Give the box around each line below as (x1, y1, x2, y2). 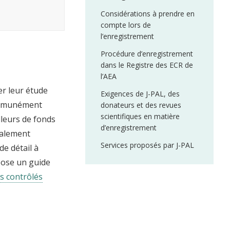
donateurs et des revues (101, 100, 181, 110)
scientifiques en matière (101, 111, 180, 121)
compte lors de (101, 20, 151, 30)
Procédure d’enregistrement (101, 49, 193, 59)
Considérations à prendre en (101, 9, 195, 18)
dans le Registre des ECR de (101, 60, 193, 70)
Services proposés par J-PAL (101, 140, 194, 150)
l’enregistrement (101, 31, 154, 41)
